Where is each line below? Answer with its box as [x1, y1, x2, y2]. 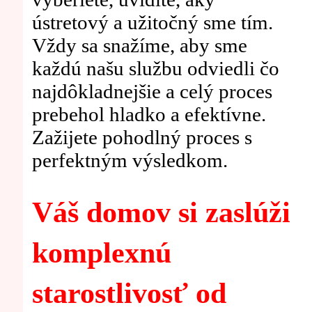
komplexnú [31, 236, 171, 269]
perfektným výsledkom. [31, 149, 228, 172]
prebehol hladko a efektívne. [31, 103, 266, 126]
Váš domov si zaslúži [31, 196, 290, 228]
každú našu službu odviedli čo [31, 57, 279, 80]
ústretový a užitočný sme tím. [31, 11, 273, 34]
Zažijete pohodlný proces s [31, 126, 252, 149]
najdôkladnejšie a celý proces [31, 80, 272, 103]
